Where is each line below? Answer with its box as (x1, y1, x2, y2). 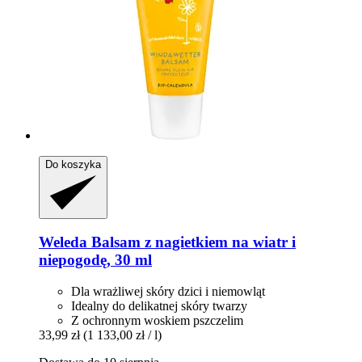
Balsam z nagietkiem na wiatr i (87, 234, 296, 251)
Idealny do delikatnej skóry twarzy (71, 299, 247, 313)
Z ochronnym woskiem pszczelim (71, 314, 243, 327)
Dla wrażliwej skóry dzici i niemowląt (71, 284, 265, 298)
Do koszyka (45, 158, 101, 170)
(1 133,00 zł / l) (83, 328, 162, 342)
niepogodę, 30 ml (39, 251, 152, 269)
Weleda (39, 234, 87, 251)
